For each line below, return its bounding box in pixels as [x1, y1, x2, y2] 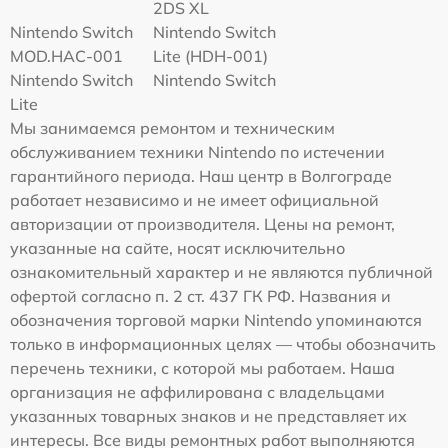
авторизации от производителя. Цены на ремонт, [10, 214, 395, 235]
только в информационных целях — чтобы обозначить [10, 334, 436, 355]
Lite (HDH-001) [153, 46, 269, 67]
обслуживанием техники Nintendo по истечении [10, 142, 385, 163]
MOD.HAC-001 [10, 46, 123, 67]
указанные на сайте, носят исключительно [10, 238, 345, 259]
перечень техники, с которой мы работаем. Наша [10, 358, 395, 379]
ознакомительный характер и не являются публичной [10, 262, 433, 283]
